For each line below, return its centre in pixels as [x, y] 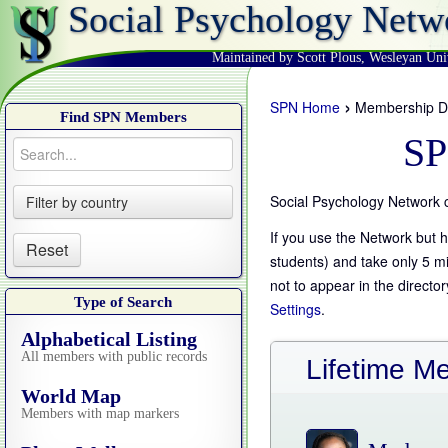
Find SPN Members [123, 117]
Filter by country [77, 202]
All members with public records [114, 356]
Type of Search [123, 302]
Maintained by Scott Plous [286, 57]
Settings [295, 309]
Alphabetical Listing [109, 339]
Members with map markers [100, 413]
